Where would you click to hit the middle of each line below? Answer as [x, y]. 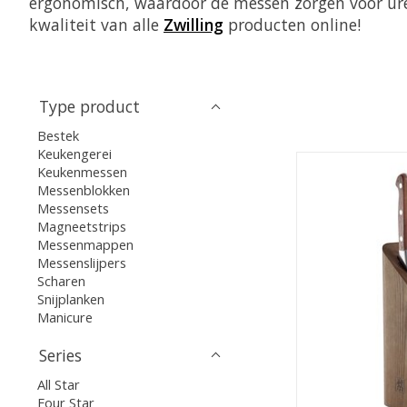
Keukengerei [75, 154]
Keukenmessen [83, 172]
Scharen [62, 281]
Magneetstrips [82, 227]
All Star [59, 384]
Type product [89, 107]
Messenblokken [84, 190]
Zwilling [194, 25]
